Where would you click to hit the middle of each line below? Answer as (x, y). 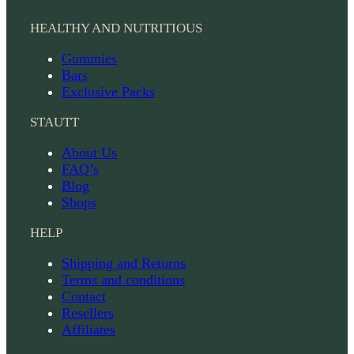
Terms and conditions (123, 280)
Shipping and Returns (124, 264)
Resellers (88, 313)
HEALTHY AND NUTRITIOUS (116, 28)
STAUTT (55, 122)
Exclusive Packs (108, 92)
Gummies (89, 59)
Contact (84, 297)
